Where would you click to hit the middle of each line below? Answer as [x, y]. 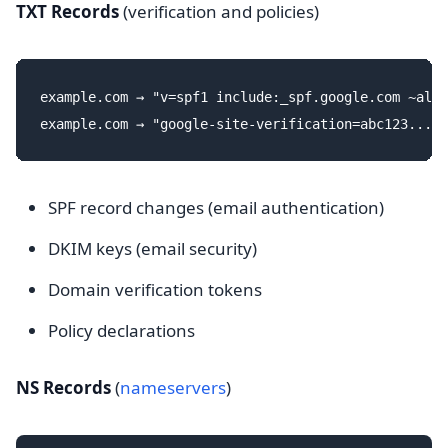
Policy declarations [121, 330]
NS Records [63, 387]
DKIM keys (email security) [152, 248]
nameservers [173, 387]
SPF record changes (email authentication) [216, 207]
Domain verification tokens [155, 289]
